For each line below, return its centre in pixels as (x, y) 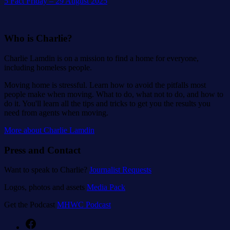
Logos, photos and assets (45, 187)
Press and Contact (42, 150)
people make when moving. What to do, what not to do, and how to (114, 94)
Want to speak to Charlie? (47, 170)
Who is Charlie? (38, 39)
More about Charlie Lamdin (49, 130)
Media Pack (106, 187)
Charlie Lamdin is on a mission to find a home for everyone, (101, 58)
